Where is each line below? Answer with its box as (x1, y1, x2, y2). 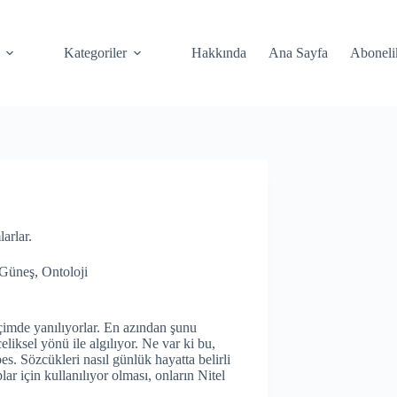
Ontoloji (42, 264, 88, 280)
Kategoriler (64, 45, 128, 60)
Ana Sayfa (269, 45, 329, 60)
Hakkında (191, 45, 247, 60)
